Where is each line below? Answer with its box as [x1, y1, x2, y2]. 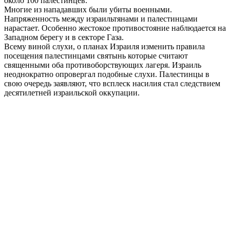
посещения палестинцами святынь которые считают [4, 51, 188, 61]
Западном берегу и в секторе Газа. [4, 33, 124, 42]
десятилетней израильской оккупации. [4, 88, 140, 98]
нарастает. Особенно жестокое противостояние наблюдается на [4, 24, 226, 33]
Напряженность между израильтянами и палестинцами [4, 14, 198, 24]
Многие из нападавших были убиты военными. [4, 5, 172, 14]
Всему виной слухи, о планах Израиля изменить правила [4, 42, 205, 51]
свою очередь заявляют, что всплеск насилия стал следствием [4, 79, 220, 88]
